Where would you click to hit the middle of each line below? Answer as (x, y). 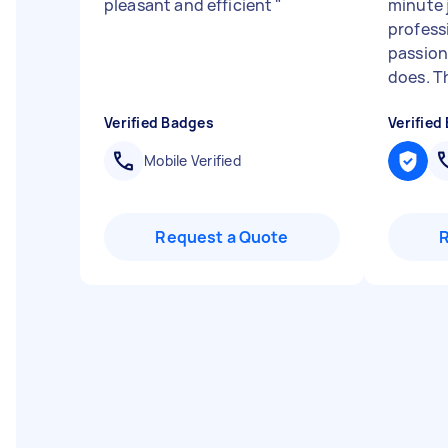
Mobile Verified (192, 160)
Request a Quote (222, 237)
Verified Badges (159, 122)
